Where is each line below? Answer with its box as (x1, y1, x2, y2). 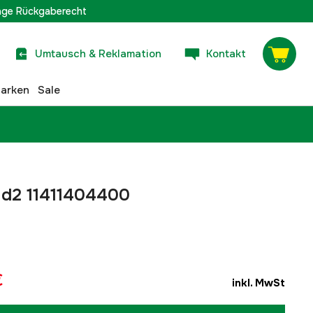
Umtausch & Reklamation (35, 46, 161, 61)
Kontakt (206, 46, 246, 61)
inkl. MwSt (232, 276, 285, 290)
